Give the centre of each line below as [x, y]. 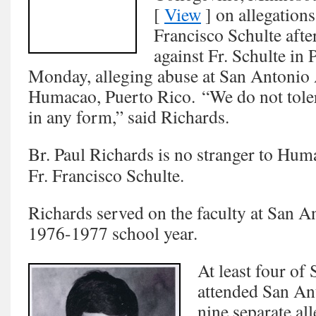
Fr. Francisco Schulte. [106, 175]
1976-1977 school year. [113, 233]
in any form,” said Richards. [129, 117]
